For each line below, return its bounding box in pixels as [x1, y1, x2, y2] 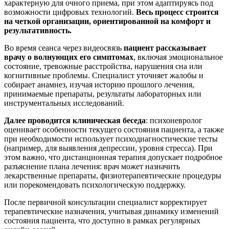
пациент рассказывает [122, 43, 207, 52]
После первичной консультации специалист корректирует [4, 197, 207, 207]
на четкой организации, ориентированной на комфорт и [4, 16, 211, 26]
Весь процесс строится [136, 7, 219, 16]
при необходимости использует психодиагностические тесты [4, 134, 218, 143]
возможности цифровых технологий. [4, 7, 136, 16]
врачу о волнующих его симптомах [4, 52, 133, 61]
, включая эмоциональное [133, 52, 223, 61]
